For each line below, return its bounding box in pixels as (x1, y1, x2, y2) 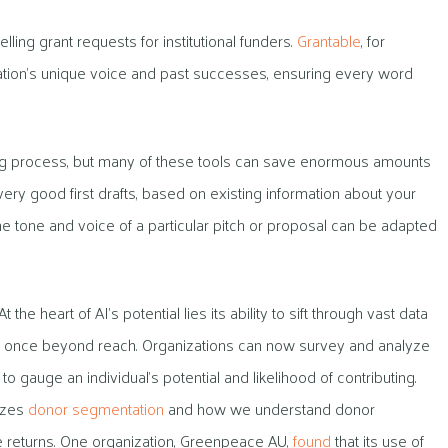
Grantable (297, 25, 361, 55)
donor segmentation (28, 393, 164, 423)
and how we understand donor (164, 393, 375, 423)
